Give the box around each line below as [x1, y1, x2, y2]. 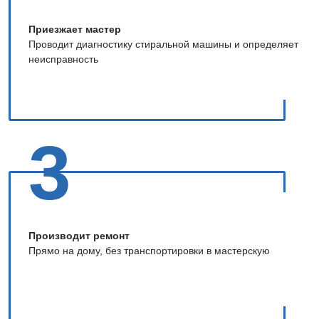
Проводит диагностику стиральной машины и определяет [28, 38, 298, 50]
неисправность [28, 53, 98, 65]
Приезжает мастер [28, 23, 121, 35]
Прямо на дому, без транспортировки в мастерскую [28, 244, 270, 256]
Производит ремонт [28, 229, 130, 241]
